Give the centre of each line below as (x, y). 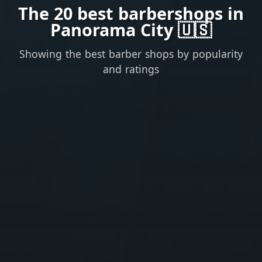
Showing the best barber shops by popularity (131, 54)
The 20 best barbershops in (131, 13)
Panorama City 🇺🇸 (131, 29)
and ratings (131, 69)
